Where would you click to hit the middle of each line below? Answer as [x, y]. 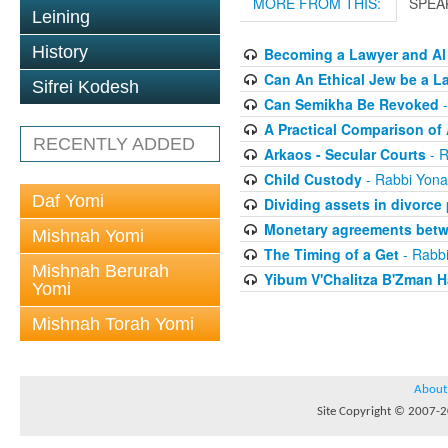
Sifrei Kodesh [85, 87]
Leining [61, 17]
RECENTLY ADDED [114, 144]
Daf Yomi [68, 201]
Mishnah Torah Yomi [113, 324]
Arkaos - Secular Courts [344, 154]
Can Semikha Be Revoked [351, 104]
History [60, 52]
